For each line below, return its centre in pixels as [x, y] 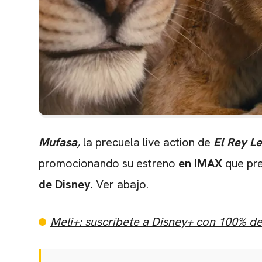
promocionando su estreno [108, 163]
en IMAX [200, 163]
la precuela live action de [147, 142]
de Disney [65, 185]
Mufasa [58, 142]
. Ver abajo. [120, 185]
